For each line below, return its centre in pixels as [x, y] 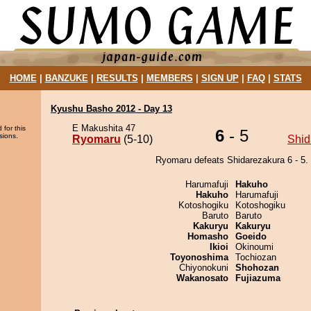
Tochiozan [256, 257]
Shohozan [257, 268]
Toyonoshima [199, 257]
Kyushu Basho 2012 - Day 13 [111, 109]
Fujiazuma [258, 278]
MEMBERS [169, 78]
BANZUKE [66, 78]
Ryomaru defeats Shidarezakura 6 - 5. [232, 160]
